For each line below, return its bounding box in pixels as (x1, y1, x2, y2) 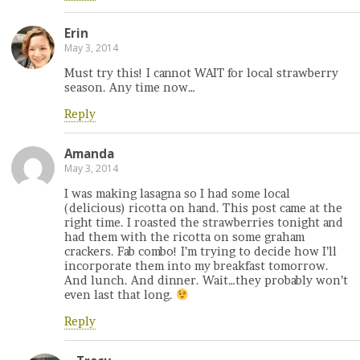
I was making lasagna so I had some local (64, 186, 290, 202)
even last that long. (64, 288, 176, 303)
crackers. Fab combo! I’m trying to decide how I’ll (64, 244, 337, 260)
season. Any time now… (64, 80, 195, 96)
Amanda (64, 145, 114, 162)
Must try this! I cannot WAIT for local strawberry (64, 66, 338, 81)
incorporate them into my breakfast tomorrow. (64, 259, 329, 274)
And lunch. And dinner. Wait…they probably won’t (64, 273, 348, 288)
